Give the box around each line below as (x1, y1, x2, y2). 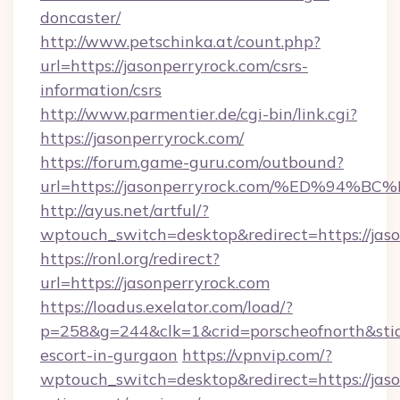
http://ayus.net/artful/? (40, 200, 209, 221)
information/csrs (40, 79, 162, 100)
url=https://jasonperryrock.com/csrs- (40, 55, 308, 76)
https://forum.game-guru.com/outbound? (40, 152, 344, 172)
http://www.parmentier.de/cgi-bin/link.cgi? (40, 104, 357, 124)
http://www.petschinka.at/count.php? (40, 31, 321, 52)
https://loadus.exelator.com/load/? (40, 296, 293, 317)
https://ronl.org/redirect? (40, 248, 220, 269)
